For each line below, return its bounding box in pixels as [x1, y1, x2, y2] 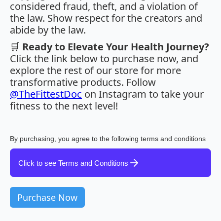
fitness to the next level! [10, 99, 118, 113]
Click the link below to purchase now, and [10, 52, 198, 66]
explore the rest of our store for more [10, 64, 181, 77]
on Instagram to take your [82, 87, 204, 101]
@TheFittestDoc [10, 87, 82, 101]
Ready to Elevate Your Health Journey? [22, 40, 209, 54]
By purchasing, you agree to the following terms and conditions [10, 135, 206, 143]
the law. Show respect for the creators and [10, 11, 202, 25]
